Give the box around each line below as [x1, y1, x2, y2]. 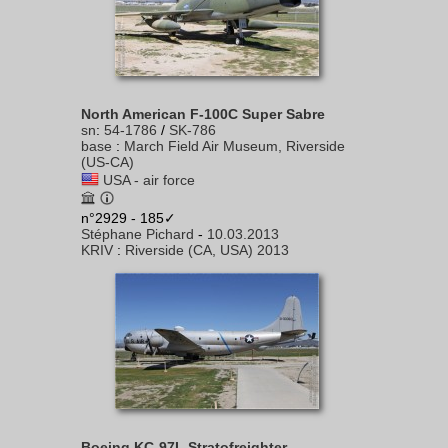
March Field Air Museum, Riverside [124, 138, 345, 154]
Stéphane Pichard [81, 226, 194, 242]
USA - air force [103, 172, 195, 188]
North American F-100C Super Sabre [81, 106, 325, 122]
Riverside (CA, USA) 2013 [125, 242, 289, 258]
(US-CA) [81, 154, 134, 170]
